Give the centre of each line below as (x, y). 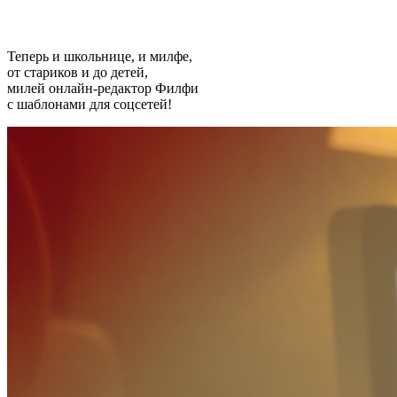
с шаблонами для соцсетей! (90, 104)
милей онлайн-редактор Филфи (103, 88)
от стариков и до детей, (78, 72)
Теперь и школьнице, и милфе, (100, 56)
